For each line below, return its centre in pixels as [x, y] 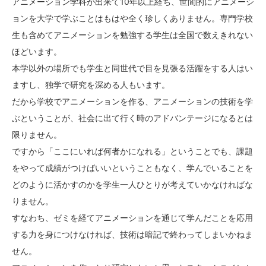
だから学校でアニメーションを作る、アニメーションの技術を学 [132, 101]
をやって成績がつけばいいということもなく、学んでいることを [132, 168]
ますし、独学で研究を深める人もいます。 [91, 85]
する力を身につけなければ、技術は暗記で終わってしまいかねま [132, 234]
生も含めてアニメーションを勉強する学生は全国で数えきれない [132, 35]
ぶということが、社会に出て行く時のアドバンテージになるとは [132, 118]
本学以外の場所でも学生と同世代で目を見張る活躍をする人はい [132, 68]
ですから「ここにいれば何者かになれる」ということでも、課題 [132, 151]
